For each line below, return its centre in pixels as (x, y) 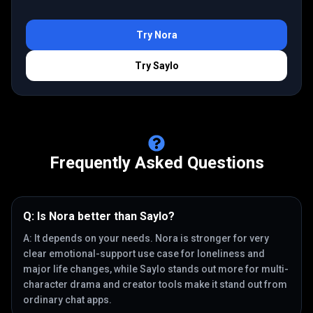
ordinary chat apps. (67, 300)
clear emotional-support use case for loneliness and (144, 254)
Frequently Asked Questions (156, 163)
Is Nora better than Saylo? (106, 216)
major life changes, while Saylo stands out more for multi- (156, 269)
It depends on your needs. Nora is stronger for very (152, 238)
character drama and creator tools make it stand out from (155, 284)
